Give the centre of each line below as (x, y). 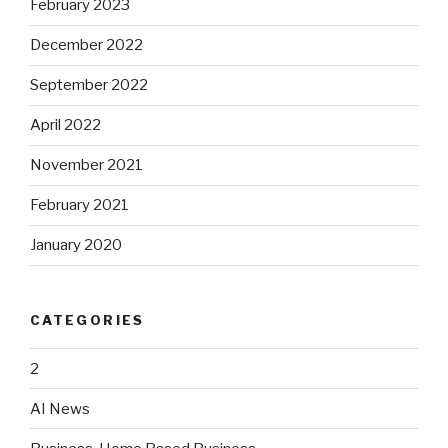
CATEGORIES (87, 319)
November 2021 (86, 165)
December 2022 (86, 45)
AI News (60, 408)
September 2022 (89, 85)
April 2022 (65, 125)
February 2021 (79, 205)
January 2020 (76, 245)
